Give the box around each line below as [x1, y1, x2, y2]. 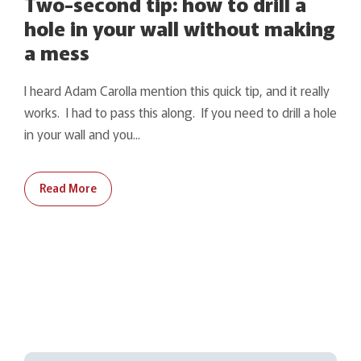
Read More [39, 179, 97, 196]
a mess [24, 36, 89, 66]
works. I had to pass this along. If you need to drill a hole [24, 102, 337, 122]
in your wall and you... [24, 123, 140, 143]
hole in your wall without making [24, 12, 335, 42]
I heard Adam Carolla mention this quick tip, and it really [24, 80, 330, 100]
